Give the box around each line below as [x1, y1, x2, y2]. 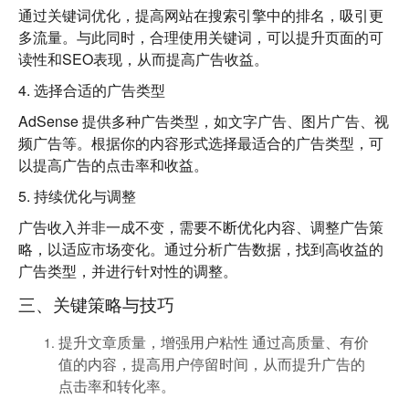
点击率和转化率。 [58, 375, 175, 396]
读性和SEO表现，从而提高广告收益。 [18, 48, 268, 69]
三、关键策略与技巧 [18, 292, 174, 316]
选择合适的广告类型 [34, 79, 165, 100]
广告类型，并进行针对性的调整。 [18, 260, 237, 281]
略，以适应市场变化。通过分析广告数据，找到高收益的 [18, 238, 383, 259]
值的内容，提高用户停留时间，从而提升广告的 [58, 353, 365, 374]
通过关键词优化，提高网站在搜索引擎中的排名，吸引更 [18, 5, 383, 26]
